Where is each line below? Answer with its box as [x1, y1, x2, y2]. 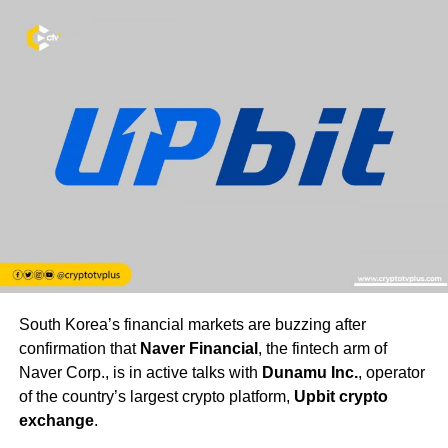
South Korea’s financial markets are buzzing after [18, 316, 366, 334]
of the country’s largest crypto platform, [18, 388, 294, 406]
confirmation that [18, 340, 140, 358]
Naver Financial [139, 340, 258, 358]
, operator [357, 364, 425, 382]
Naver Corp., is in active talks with [18, 364, 262, 382]
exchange [18, 412, 94, 430]
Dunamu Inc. [261, 364, 358, 382]
